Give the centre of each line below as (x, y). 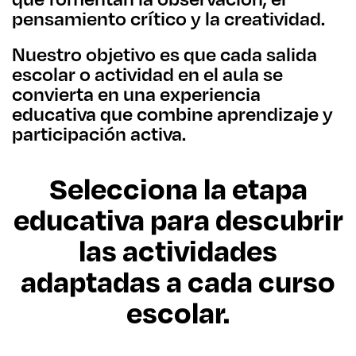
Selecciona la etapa (178, 188)
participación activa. (99, 133)
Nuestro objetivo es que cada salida (164, 54)
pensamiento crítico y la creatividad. (168, 18)
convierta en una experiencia (136, 94)
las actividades (178, 250)
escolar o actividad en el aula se (147, 74)
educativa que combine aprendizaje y (172, 114)
